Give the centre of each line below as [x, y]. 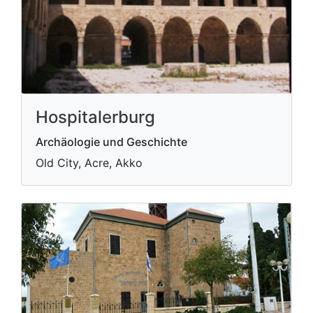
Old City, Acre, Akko [89, 162]
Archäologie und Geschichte [111, 141]
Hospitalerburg [95, 117]
